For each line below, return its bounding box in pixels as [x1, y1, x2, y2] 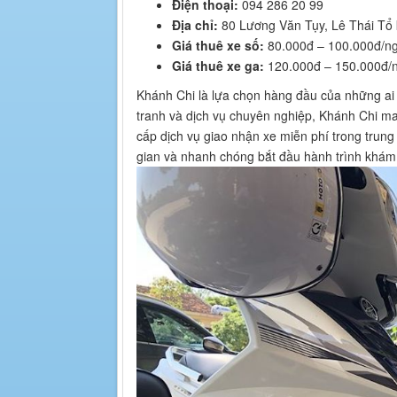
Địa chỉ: [172, 15, 218, 34]
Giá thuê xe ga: [172, 56, 264, 74]
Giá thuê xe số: [172, 35, 264, 54]
